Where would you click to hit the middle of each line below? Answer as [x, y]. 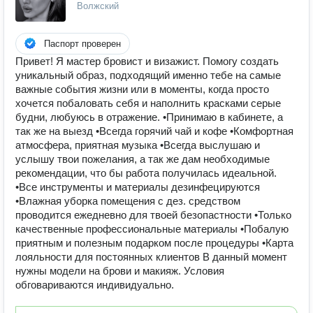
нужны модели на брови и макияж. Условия [120, 271]
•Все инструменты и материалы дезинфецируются [138, 187]
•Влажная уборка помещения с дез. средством [128, 201]
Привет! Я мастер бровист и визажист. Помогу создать [147, 61]
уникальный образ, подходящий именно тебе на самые [148, 75]
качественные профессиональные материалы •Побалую [152, 229]
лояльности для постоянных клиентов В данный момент [151, 257]
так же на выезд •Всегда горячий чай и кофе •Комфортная [154, 131]
